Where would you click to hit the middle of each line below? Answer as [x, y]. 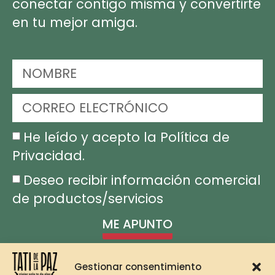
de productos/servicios [88, 198]
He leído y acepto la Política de [126, 137]
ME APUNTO [137, 224]
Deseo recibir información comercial [142, 180]
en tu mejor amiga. [75, 23]
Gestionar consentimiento [137, 267]
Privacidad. [48, 155]
